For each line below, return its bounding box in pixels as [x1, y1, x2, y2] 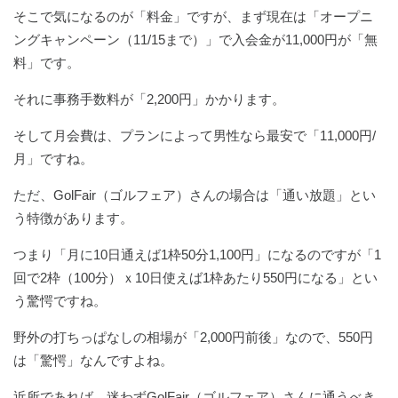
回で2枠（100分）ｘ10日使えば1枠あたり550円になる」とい [13, 270, 378, 286]
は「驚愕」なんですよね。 [13, 353, 173, 369]
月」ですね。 [13, 151, 93, 167]
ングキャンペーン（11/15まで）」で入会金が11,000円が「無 [13, 32, 378, 48]
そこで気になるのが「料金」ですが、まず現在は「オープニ [13, 9, 373, 25]
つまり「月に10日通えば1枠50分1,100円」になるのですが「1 [13, 247, 381, 263]
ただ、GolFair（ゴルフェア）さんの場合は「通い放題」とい [13, 187, 376, 203]
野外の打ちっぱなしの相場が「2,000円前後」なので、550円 [13, 330, 373, 346]
